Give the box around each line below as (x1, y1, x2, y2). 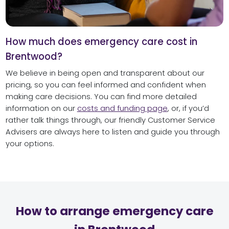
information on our (5, 103, 77, 113)
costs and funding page (77, 103, 168, 113)
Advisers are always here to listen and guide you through (5, 126, 220, 137)
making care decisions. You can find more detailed (5, 91, 197, 102)
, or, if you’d (167, 103, 209, 113)
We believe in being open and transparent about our (5, 67, 204, 78)
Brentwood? (5, 49, 62, 63)
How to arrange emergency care (15, 203, 214, 220)
